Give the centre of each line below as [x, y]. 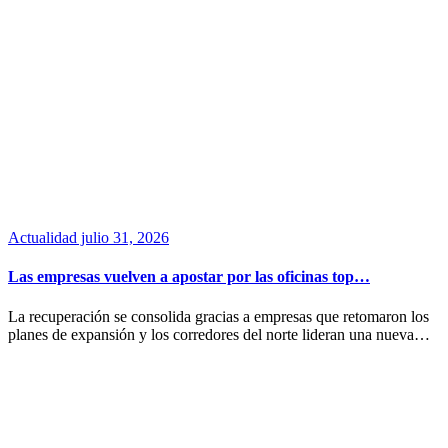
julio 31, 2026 [123, 238]
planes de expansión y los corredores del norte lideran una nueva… [219, 334]
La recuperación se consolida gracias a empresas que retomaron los [218, 316]
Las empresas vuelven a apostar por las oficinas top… [189, 277]
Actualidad [42, 238]
